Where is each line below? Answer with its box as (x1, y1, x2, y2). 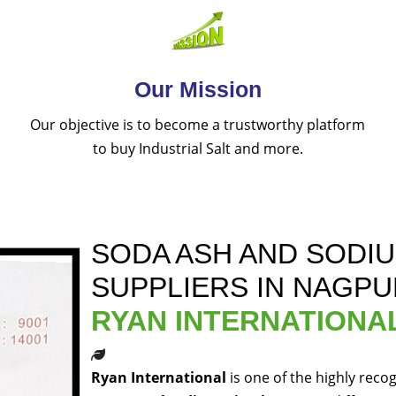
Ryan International (91, 368, 226, 388)
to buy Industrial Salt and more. (92, 139, 303, 159)
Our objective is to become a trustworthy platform (30, 115, 366, 135)
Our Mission (133, 77, 262, 103)
